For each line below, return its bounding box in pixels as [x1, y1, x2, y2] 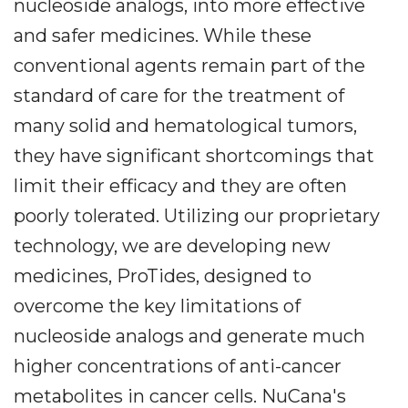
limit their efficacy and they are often [14, 175, 347, 197]
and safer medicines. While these [14, 25, 311, 46]
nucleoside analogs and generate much [14, 325, 365, 347]
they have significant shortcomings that [14, 145, 374, 167]
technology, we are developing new [14, 235, 331, 257]
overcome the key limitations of [14, 295, 301, 317]
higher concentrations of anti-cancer [14, 355, 342, 377]
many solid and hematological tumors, [14, 115, 357, 137]
